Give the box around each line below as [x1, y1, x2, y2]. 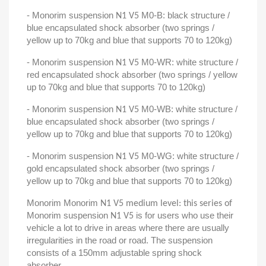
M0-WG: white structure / [141, 151, 239, 161]
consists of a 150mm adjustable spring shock [27, 248, 202, 258]
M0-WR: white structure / [141, 57, 238, 67]
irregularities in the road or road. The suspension [27, 235, 213, 245]
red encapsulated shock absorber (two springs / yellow [27, 69, 237, 80]
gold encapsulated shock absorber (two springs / [27, 163, 214, 173]
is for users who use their [136, 210, 233, 220]
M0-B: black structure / [141, 10, 230, 20]
